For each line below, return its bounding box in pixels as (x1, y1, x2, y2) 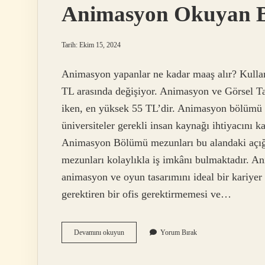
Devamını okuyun (74, 228, 124, 237)
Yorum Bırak (160, 228, 197, 237)
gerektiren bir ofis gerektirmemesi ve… (62, 188, 231, 201)
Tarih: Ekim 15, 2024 (62, 41, 121, 49)
